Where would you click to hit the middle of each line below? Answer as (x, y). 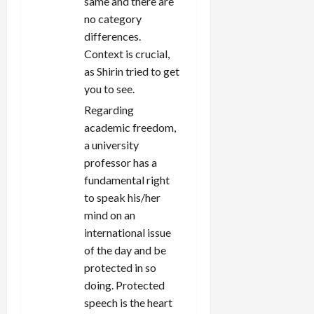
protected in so (120, 268)
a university (111, 145)
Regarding (109, 110)
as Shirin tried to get (132, 71)
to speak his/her (122, 198)
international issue (128, 233)
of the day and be (125, 250)
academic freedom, (130, 128)
